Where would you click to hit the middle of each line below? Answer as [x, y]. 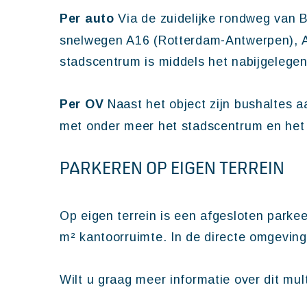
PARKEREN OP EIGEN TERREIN [172, 168]
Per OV [84, 104]
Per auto [89, 19]
